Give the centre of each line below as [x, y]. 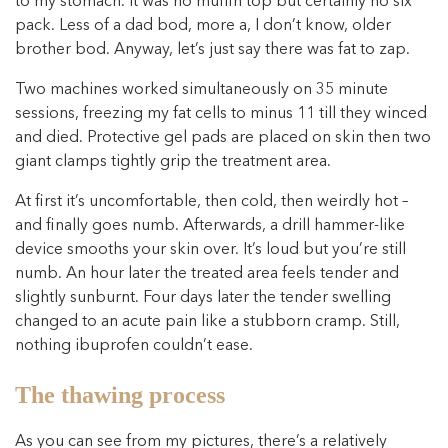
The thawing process [120, 395]
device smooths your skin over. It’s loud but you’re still [210, 249]
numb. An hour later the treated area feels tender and [207, 273]
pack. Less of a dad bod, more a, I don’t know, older [203, 25]
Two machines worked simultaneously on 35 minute [201, 89]
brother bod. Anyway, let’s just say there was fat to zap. [212, 49]
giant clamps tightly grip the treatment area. [173, 161]
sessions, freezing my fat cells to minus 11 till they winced [221, 113]
